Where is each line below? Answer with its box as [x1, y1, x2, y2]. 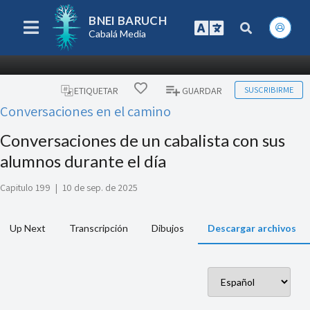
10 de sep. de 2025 [62, 181, 138, 194]
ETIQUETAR [73, 84, 118, 97]
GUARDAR [182, 84, 223, 97]
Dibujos [152, 222, 184, 235]
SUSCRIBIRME [244, 84, 293, 95]
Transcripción [69, 222, 128, 235]
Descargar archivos [208, 222, 296, 235]
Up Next [10, 222, 46, 235]
